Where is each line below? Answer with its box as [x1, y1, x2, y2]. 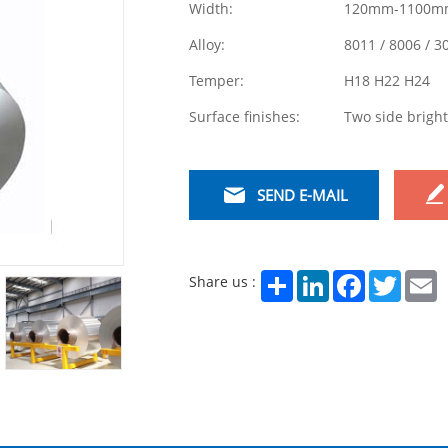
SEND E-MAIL [256, 185, 348, 205]
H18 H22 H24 [344, 71, 430, 90]
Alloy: [189, 35, 225, 54]
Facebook [365, 269, 418, 286]
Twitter [401, 269, 440, 286]
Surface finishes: [189, 107, 300, 126]
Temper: [189, 71, 244, 90]
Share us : [189, 272, 256, 291]
